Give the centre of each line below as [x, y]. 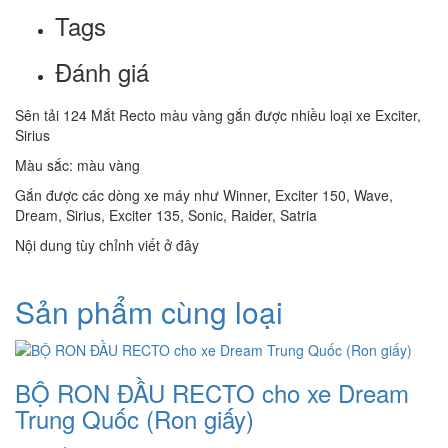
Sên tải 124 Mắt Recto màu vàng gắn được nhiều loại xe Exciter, [218, 114]
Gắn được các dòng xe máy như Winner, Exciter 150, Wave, [204, 194]
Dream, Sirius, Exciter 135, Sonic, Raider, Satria [166, 214]
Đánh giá [102, 71]
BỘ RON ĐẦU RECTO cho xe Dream [212, 392]
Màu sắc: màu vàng [77, 164]
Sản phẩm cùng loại [149, 311]
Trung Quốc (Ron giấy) [134, 418]
